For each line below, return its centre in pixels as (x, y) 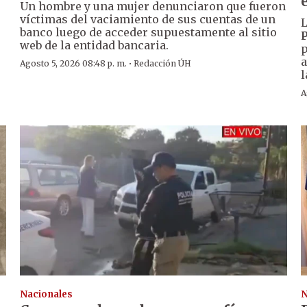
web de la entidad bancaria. (95, 46)
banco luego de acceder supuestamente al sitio (149, 33)
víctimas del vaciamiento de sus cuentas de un (148, 20)
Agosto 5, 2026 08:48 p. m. (74, 64)
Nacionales (47, 294)
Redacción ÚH (163, 64)
